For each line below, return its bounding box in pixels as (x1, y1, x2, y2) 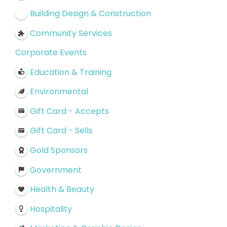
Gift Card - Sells (29, 125, 93, 137)
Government (29, 164, 82, 176)
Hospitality (29, 203, 72, 215)
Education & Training (29, 66, 111, 78)
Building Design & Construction (29, 7, 151, 19)
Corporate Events (15, 46, 87, 58)
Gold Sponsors (29, 144, 88, 156)
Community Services (29, 27, 112, 39)
